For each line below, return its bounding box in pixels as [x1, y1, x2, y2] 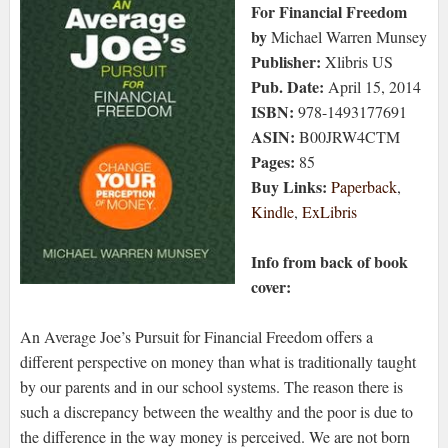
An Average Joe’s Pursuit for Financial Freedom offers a [19, 326, 373, 348]
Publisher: [250, 50, 321, 74]
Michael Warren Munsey [266, 26, 427, 48]
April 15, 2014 [327, 76, 421, 98]
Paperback [330, 176, 397, 198]
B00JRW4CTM [294, 126, 400, 148]
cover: [250, 275, 296, 299]
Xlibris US [320, 51, 393, 73]
